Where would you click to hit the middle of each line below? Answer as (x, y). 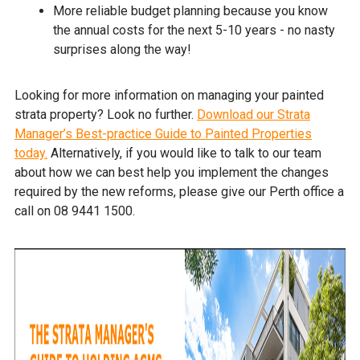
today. (31, 153)
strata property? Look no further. (106, 115)
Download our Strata (254, 115)
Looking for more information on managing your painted (169, 96)
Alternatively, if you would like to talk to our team (184, 153)
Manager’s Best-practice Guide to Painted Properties (163, 134)
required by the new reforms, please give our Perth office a (179, 192)
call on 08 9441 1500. (75, 211)
